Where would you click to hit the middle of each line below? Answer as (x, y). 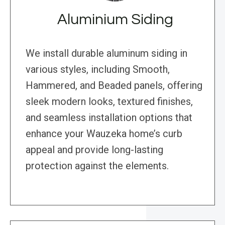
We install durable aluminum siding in (106, 53)
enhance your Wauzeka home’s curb (104, 134)
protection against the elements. (97, 166)
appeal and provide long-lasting (94, 150)
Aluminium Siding (115, 20)
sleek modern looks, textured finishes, (109, 102)
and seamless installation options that (109, 118)
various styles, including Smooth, (98, 70)
